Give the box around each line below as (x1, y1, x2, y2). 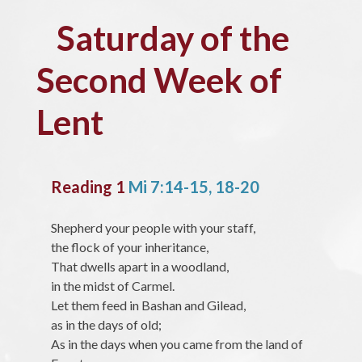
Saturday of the (56, 18, 289, 59)
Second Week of (36, 60, 282, 101)
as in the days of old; (50, 317, 162, 333)
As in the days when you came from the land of (50, 336, 303, 352)
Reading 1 (50, 177, 128, 197)
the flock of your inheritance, (50, 239, 208, 255)
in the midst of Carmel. (50, 278, 175, 294)
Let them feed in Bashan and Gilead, (50, 297, 246, 314)
